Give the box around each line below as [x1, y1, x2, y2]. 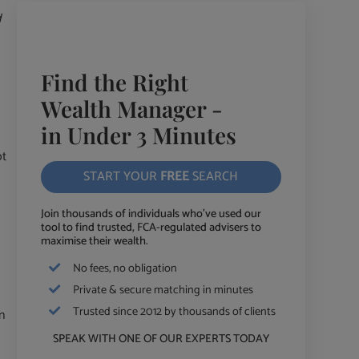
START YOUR [83, 165, 161, 188]
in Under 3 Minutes [40, 119, 236, 150]
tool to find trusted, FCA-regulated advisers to [40, 217, 261, 237]
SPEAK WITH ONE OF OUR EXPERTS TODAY [52, 329, 269, 349]
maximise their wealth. [40, 231, 148, 251]
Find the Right [40, 67, 188, 97]
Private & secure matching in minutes [72, 280, 253, 300]
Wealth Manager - [40, 93, 223, 123]
